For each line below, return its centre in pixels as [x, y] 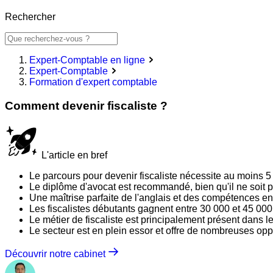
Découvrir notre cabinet [56, 253]
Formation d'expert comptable [93, 82]
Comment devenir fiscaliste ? [86, 106]
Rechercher [30, 17]
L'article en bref [73, 155]
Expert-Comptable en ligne [87, 60]
